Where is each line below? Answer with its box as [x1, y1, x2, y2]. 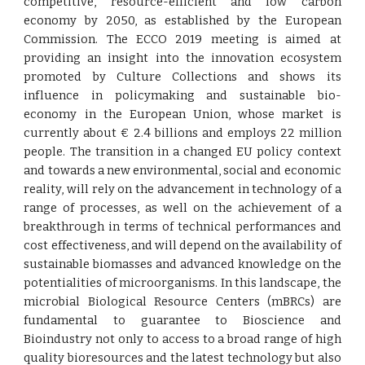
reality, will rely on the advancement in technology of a [24, 182, 341, 196]
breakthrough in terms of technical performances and [24, 219, 341, 234]
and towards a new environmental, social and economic [24, 163, 341, 178]
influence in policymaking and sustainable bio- [24, 88, 341, 103]
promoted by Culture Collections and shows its [24, 69, 341, 84]
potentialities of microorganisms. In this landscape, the [24, 275, 341, 290]
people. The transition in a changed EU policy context [24, 144, 341, 159]
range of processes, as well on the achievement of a [24, 200, 341, 215]
